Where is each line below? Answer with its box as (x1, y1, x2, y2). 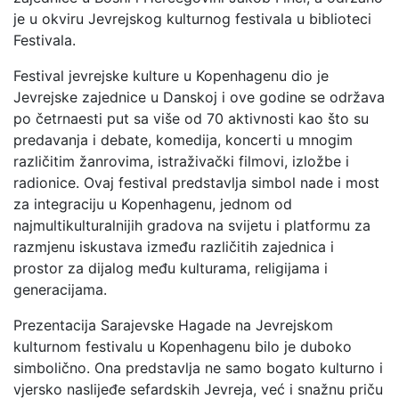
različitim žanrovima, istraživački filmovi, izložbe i (13, 152, 349, 170)
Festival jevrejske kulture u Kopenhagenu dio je (13, 67, 329, 85)
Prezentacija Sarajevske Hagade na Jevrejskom (13, 316, 333, 334)
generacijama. (13, 281, 111, 298)
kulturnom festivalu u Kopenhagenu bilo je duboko (13, 338, 352, 355)
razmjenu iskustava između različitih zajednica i (13, 238, 334, 256)
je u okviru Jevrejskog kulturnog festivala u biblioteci (13, 10, 371, 28)
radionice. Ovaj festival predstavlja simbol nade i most (13, 174, 379, 191)
